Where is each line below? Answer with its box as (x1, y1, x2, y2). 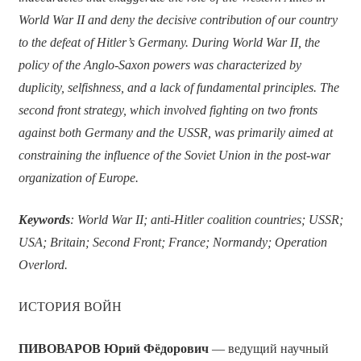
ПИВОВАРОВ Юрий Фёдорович (18, 341, 209, 355)
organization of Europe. (18, 170, 139, 185)
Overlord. (18, 257, 68, 272)
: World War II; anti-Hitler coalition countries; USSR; (69, 212, 343, 226)
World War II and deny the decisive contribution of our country (18, 12, 338, 27)
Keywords (18, 212, 70, 226)
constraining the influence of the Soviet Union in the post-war (18, 147, 330, 162)
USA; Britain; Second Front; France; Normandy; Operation (18, 234, 327, 249)
